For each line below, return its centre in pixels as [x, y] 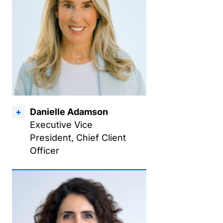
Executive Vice [61, 125]
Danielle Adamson [69, 112]
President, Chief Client [78, 138]
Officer [45, 151]
